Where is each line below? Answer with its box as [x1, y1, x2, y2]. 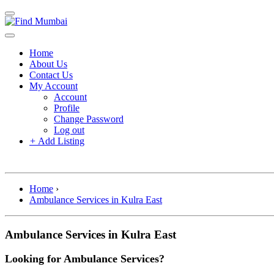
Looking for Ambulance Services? [5, 253, 165, 265]
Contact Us [29, 70, 73, 80]
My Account [29, 81, 78, 91]
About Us [29, 59, 67, 69]
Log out [54, 125, 84, 135]
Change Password [54, 114, 124, 124]
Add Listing [36, 136, 84, 146]
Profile [54, 103, 80, 113]
